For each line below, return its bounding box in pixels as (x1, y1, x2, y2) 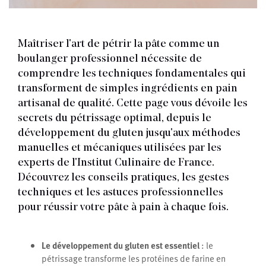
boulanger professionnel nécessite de (18, 53, 202, 65)
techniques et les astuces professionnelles (18, 187, 223, 199)
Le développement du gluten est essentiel (42, 239, 199, 252)
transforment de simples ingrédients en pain (18, 83, 237, 95)
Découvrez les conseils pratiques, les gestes (18, 172, 229, 184)
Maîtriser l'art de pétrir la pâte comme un (18, 39, 220, 50)
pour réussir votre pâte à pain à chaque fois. (18, 202, 229, 214)
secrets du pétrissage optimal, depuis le (18, 113, 211, 125)
